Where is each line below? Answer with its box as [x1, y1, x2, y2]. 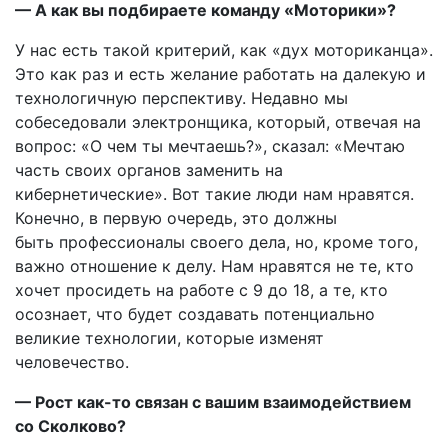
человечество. [15, 351, 129, 372]
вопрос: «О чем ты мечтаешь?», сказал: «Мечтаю [15, 135, 405, 156]
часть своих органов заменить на [15, 159, 283, 180]
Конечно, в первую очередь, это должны [15, 207, 337, 228]
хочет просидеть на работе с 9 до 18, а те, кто [15, 279, 388, 300]
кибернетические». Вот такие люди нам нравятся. [15, 183, 414, 204]
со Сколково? [15, 415, 126, 436]
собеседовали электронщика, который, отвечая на [15, 111, 421, 132]
